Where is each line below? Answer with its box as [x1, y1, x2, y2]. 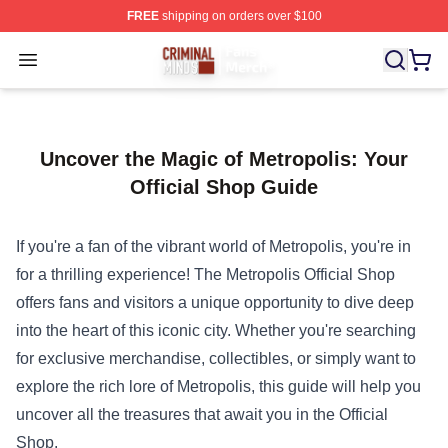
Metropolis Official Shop [226, 266, 395, 283]
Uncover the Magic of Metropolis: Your [40, 148, 408, 170]
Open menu [27, 50, 110, 67]
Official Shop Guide [130, 176, 318, 198]
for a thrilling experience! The [16, 266, 226, 283]
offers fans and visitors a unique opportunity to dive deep [16, 294, 414, 311]
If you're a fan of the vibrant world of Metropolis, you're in [16, 238, 411, 255]
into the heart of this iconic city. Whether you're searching [16, 322, 416, 339]
